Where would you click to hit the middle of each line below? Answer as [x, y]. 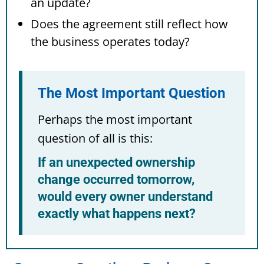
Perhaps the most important [115, 119]
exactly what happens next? [117, 213]
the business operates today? [110, 41]
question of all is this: [95, 138]
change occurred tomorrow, [116, 179]
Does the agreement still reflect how [129, 24]
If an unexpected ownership [116, 162]
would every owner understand [125, 196]
